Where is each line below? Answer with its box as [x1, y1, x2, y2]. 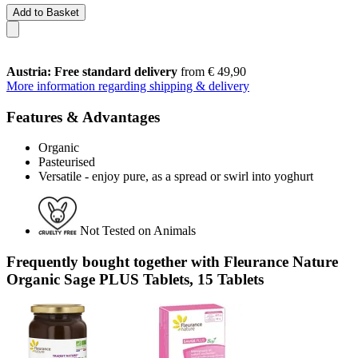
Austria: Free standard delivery [6, 64, 177, 78]
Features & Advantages [6, 108, 160, 125]
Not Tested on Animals [80, 224, 196, 238]
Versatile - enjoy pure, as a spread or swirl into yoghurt [38, 169, 313, 184]
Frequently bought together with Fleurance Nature [6, 253, 338, 270]
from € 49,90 [177, 64, 246, 78]
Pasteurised [38, 155, 95, 169]
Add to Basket [13, 6, 79, 18]
